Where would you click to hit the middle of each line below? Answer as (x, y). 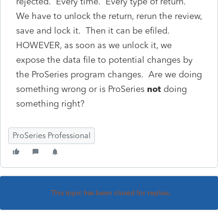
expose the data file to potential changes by (104, 60)
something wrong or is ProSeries (82, 89)
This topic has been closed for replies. (111, 193)
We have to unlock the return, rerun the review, (109, 16)
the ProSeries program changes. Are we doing (109, 74)
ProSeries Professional (52, 135)
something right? (50, 103)
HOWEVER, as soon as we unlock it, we (94, 45)
